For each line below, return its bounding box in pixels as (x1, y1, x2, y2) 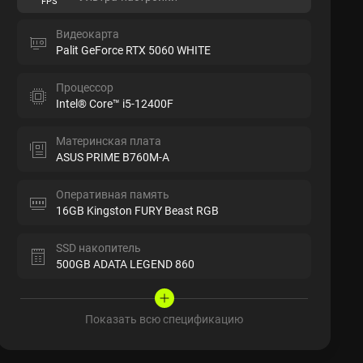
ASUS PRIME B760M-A (56, 149, 170, 165)
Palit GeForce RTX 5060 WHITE (56, 42, 211, 58)
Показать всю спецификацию (85, 311, 244, 327)
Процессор (56, 79, 114, 96)
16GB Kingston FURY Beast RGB (56, 203, 220, 219)
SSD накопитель (56, 240, 142, 256)
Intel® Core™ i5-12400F (56, 96, 174, 112)
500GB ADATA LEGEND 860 (56, 256, 195, 272)
